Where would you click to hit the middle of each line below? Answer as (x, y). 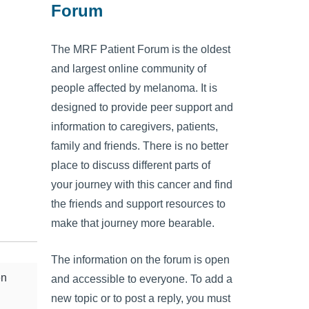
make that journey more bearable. (133, 223)
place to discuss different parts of (131, 165)
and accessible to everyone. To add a (142, 279)
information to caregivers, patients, (134, 126)
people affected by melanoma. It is (134, 88)
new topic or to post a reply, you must (141, 299)
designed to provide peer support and (142, 107)
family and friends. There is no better (140, 146)
